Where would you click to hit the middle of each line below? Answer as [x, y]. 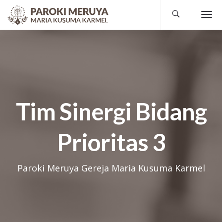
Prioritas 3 [111, 142]
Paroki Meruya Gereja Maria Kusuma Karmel [111, 168]
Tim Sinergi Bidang [111, 111]
